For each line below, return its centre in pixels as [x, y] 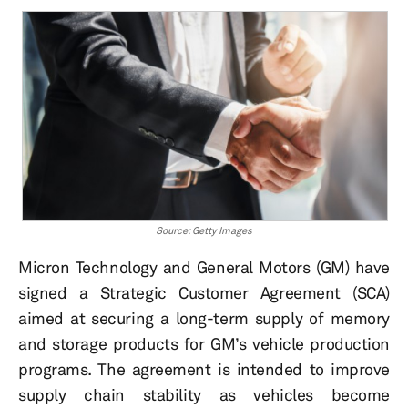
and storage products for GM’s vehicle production [204, 344]
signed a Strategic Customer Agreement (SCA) [204, 293]
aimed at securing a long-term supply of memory [204, 318]
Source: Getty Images [204, 231]
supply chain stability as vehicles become [204, 395]
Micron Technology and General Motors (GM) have [204, 267]
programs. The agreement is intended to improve [204, 369]
